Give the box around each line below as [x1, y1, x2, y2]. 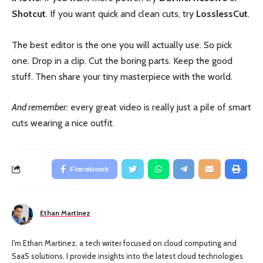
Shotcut [12, 8, 46, 20]
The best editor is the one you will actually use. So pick [12, 39, 232, 50]
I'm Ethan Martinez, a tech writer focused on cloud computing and [12, 238, 237, 248]
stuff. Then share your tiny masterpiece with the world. [12, 70, 232, 82]
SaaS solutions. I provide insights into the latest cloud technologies [12, 251, 243, 261]
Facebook [70, 165, 109, 174]
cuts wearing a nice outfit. [12, 117, 114, 129]
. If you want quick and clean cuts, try [46, 8, 196, 20]
